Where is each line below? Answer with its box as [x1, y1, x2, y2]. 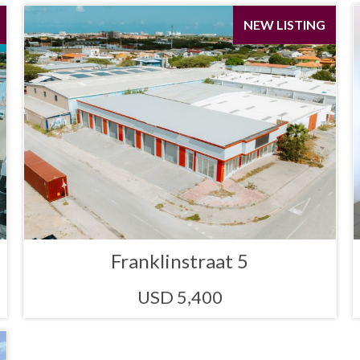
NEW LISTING [243, 17, 325, 33]
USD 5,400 [137, 285, 223, 308]
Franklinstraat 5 [111, 248, 249, 272]
